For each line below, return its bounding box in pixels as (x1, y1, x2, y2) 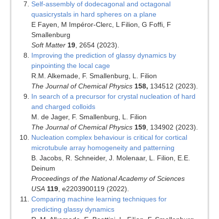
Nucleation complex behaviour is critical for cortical (31, 133, 187, 142)
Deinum (31, 164, 55, 173)
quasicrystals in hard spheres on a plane (31, 10, 156, 19)
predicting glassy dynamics (31, 205, 114, 214)
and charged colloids (31, 103, 95, 111)
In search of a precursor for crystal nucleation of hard (31, 92, 196, 101)
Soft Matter (31, 41, 66, 49)
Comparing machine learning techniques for (31, 195, 167, 203)
